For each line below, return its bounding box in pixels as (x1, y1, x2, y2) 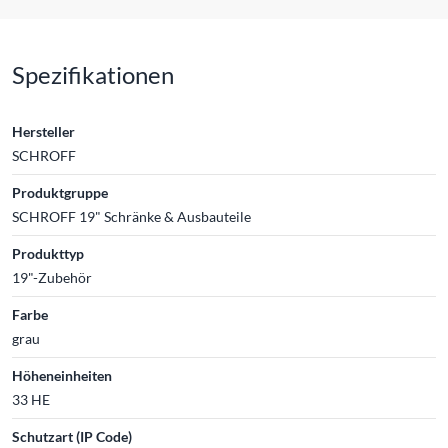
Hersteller (12, 123, 75, 140)
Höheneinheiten (12, 367, 112, 384)
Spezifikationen (12, 60, 174, 89)
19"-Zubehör (12, 269, 92, 286)
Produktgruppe (12, 184, 108, 201)
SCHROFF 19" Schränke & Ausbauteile (12, 208, 251, 225)
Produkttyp (12, 245, 84, 262)
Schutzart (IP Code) (12, 428, 132, 445)
